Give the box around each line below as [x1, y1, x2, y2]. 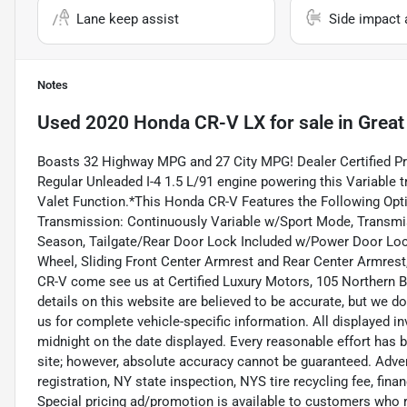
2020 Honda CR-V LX [85, 112, 265, 134]
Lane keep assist [76, 11, 179, 28]
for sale [265, 112, 333, 134]
